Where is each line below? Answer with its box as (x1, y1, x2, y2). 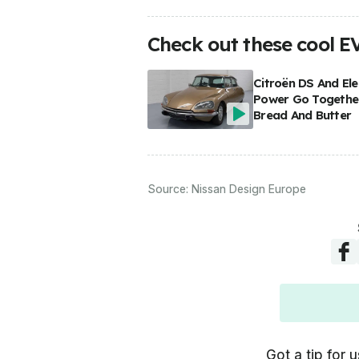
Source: (147, 182, 192, 196)
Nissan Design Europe (192, 182, 306, 196)
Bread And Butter (253, 107, 352, 123)
